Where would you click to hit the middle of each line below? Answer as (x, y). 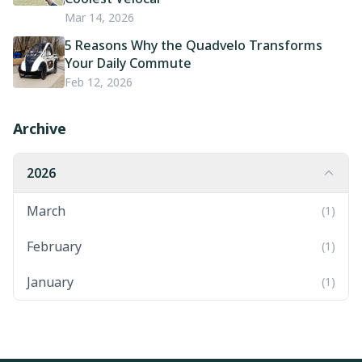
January (50, 282)
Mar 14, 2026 (99, 18)
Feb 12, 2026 (99, 82)
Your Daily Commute (128, 63)
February (54, 247)
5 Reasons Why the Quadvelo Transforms (194, 46)
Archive (40, 129)
